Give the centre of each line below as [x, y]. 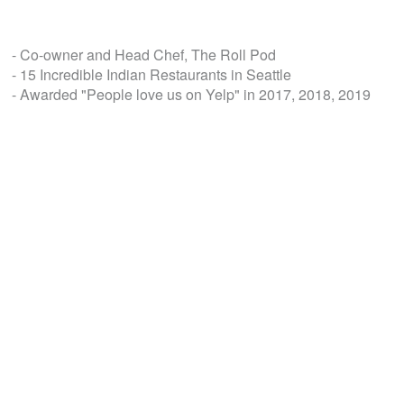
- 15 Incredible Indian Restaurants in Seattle [151, 74]
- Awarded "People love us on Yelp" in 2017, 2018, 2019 [191, 94]
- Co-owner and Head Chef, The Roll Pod [143, 54]
